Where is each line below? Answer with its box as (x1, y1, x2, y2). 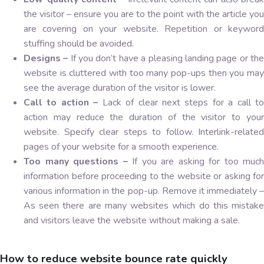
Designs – (24, 51, 68, 65)
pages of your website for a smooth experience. (24, 140, 219, 153)
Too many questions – (24, 154, 132, 168)
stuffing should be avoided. (24, 37, 134, 50)
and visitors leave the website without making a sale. (24, 213, 240, 227)
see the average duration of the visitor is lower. (24, 81, 216, 94)
